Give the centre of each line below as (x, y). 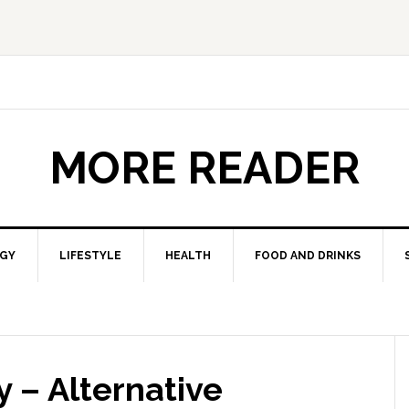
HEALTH (188, 256)
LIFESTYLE (90, 256)
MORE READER (204, 168)
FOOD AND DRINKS (308, 256)
